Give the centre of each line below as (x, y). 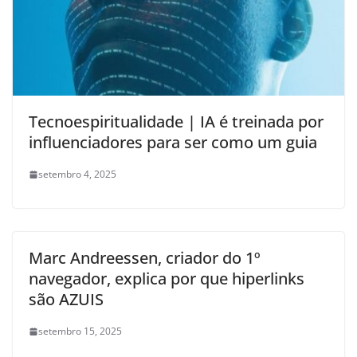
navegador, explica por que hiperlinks (167, 279)
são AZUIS (66, 300)
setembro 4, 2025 (77, 175)
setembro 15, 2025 (80, 331)
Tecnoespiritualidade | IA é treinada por (176, 122)
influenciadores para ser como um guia (173, 143)
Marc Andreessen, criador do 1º (145, 258)
